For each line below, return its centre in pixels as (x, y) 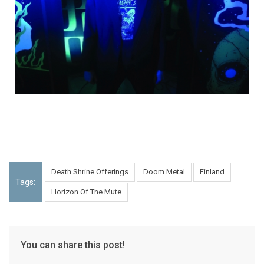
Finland (212, 172)
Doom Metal (164, 172)
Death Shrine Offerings (90, 172)
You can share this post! (73, 245)
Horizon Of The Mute (86, 192)
